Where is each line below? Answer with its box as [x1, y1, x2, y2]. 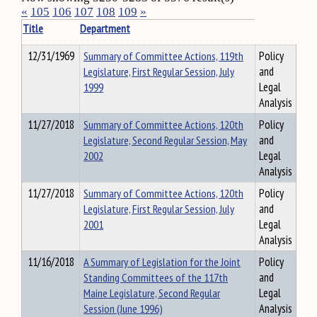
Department [80, 21, 130, 36]
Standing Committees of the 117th [83, 270, 228, 285]
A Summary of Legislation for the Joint [83, 254, 241, 270]
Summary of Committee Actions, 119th [83, 48, 243, 64]
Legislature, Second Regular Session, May [83, 132, 247, 148]
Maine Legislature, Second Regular [83, 285, 220, 301]
